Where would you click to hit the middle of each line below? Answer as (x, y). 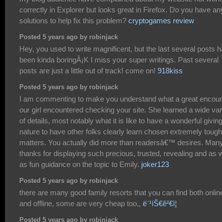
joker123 (155, 164)
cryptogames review (161, 20)
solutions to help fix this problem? (74, 20)
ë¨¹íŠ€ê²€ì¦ (160, 203)
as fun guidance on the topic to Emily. (80, 164)
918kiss (170, 70)
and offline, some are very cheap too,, (81, 203)
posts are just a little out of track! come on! (88, 70)
